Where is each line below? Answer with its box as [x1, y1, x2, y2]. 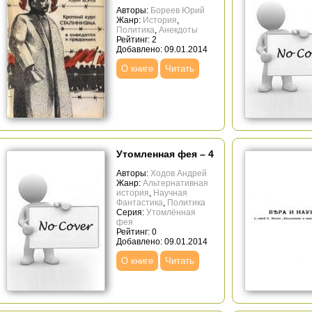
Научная [153, 188, 187, 198]
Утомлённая [146, 208, 196, 217]
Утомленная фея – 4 [116, 148, 214, 159]
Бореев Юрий [150, 6, 205, 15]
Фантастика [116, 198, 163, 208]
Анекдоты [159, 25, 198, 35]
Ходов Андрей [150, 169, 207, 178]
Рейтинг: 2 [116, 35, 157, 45]
